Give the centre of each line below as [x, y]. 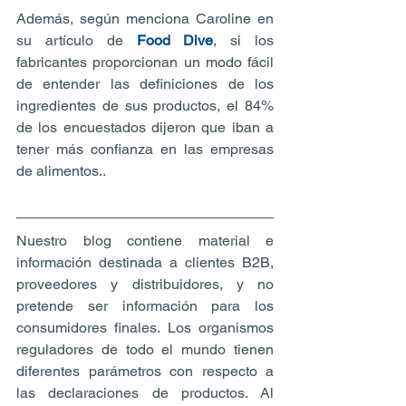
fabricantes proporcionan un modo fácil [145, 63]
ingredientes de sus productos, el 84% [145, 106]
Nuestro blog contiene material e [145, 241]
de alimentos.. [61, 171]
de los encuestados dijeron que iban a [145, 128]
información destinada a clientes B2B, [145, 263]
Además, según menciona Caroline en [145, 19]
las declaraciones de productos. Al [145, 393]
